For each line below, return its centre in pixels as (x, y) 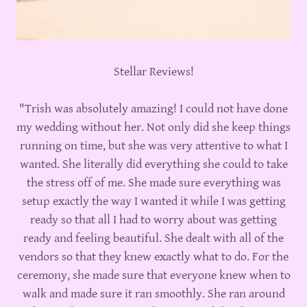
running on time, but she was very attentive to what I (153, 146)
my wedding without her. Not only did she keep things (153, 127)
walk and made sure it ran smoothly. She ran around (153, 294)
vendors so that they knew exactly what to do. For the (153, 257)
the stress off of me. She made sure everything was (153, 183)
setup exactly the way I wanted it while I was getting (153, 201)
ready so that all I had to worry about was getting (153, 220)
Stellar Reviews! (153, 72)
